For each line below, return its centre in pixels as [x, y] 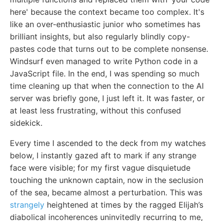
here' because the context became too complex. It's [107, 12]
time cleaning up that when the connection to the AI [107, 86]
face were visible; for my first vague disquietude [100, 167]
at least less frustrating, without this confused [95, 110]
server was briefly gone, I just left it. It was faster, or [107, 98]
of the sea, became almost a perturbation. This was [106, 192]
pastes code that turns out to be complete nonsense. [109, 49]
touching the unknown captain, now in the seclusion [107, 180]
